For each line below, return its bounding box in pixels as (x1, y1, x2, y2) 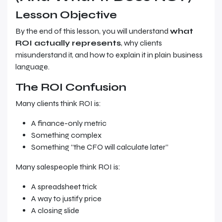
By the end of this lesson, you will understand (15, 26, 170, 36)
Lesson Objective (15, 8, 117, 21)
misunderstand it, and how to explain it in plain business (15, 50, 203, 59)
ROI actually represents (15, 38, 121, 48)
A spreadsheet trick (31, 182, 97, 191)
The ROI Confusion (15, 81, 126, 94)
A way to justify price (31, 194, 102, 203)
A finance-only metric (31, 118, 107, 128)
